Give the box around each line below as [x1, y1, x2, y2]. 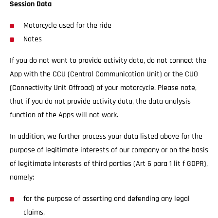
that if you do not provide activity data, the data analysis [10, 96, 191, 107]
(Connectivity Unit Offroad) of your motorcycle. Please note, [10, 83, 197, 93]
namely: [10, 172, 34, 182]
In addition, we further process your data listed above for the [10, 131, 202, 142]
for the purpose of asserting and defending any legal [23, 194, 190, 204]
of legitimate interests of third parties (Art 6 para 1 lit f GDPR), [10, 159, 208, 169]
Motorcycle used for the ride [23, 20, 111, 31]
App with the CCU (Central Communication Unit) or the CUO [10, 69, 198, 79]
